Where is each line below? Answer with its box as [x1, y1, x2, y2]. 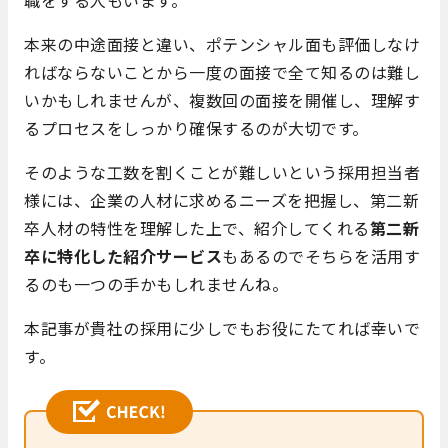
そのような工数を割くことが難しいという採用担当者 [24, 160, 420, 185]
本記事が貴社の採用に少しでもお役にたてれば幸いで [24, 316, 420, 341]
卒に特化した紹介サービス [24, 244, 222, 269]
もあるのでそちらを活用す [222, 244, 420, 269]
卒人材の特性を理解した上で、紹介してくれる [24, 216, 370, 241]
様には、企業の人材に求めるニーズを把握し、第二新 [24, 188, 419, 213]
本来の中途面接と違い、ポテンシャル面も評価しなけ [24, 32, 420, 57]
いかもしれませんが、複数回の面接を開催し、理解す [24, 88, 420, 113]
